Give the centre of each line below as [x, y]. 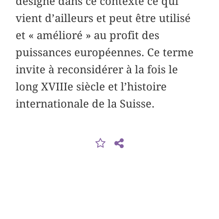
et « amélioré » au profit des [88, 35]
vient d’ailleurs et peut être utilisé [103, 18]
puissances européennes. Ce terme [105, 52]
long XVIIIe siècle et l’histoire [91, 86]
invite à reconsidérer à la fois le [97, 69]
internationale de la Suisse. [85, 103]
